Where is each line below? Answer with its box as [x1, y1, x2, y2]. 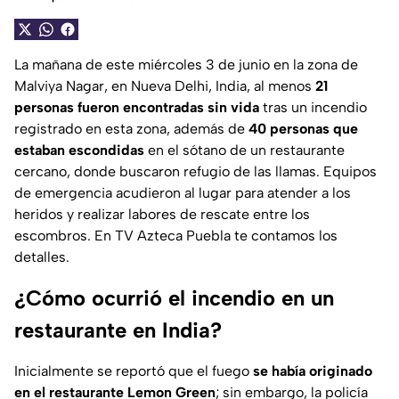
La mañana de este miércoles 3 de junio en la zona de [14, 56, 358, 74]
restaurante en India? [14, 317, 222, 344]
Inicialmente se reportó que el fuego [14, 362, 253, 380]
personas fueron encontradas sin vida [14, 99, 259, 117]
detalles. [14, 248, 69, 266]
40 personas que [248, 120, 358, 138]
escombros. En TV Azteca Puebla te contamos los [14, 227, 338, 245]
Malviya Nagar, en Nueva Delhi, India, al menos [14, 77, 312, 95]
